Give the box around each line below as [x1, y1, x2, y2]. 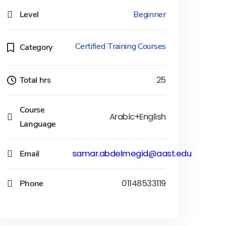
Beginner [133, 9, 166, 21]
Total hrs [19, 74, 51, 86]
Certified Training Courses [75, 40, 166, 52]
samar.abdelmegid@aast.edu [72, 148, 192, 160]
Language [19, 118, 56, 130]
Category [19, 41, 53, 53]
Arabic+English [109, 111, 166, 123]
